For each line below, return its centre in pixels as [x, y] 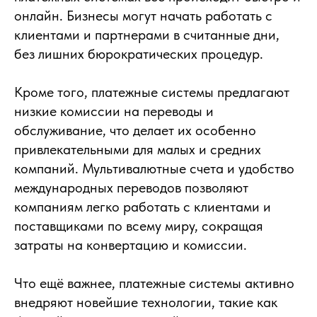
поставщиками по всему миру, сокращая [139, 226]
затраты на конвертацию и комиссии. [131, 245]
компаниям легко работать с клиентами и [143, 207]
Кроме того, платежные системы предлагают [152, 92]
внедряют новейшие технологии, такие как [146, 302]
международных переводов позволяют [131, 188]
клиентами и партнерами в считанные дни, [147, 35]
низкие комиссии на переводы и [114, 111]
